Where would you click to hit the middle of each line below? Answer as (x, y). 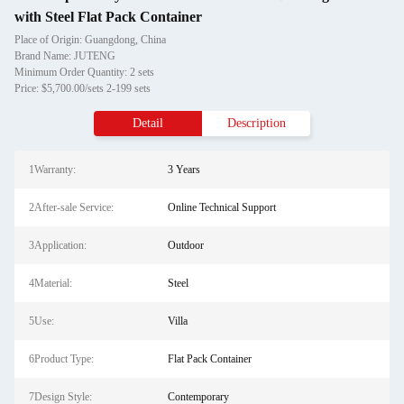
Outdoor (185, 245)
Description (256, 123)
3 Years (184, 170)
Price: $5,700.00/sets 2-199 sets (83, 88)
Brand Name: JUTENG (65, 56)
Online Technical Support (221, 207)
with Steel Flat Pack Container (108, 17)
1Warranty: (52, 170)
